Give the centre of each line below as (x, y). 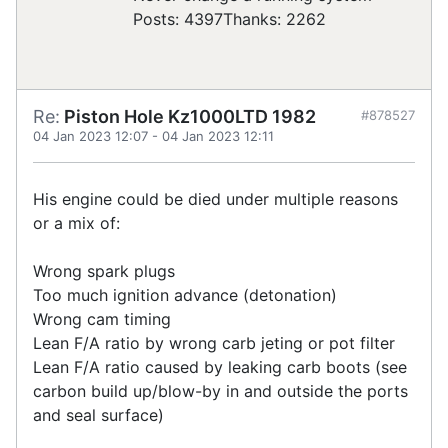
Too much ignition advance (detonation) (185, 295)
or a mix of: (76, 223)
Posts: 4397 (178, 19)
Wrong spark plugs (104, 271)
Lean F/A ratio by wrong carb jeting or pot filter (214, 343)
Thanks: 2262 (274, 19)
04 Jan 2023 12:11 (218, 136)
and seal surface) (98, 415)
